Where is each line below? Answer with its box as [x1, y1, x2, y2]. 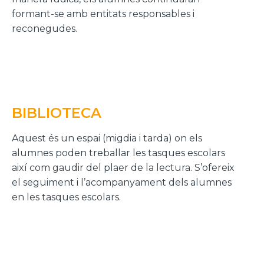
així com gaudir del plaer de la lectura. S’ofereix [12, 161, 237, 173]
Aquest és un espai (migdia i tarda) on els [12, 132, 202, 144]
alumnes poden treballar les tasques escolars [12, 147, 225, 159]
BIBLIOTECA [12, 104, 101, 121]
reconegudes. [12, 22, 77, 34]
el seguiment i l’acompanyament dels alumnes [12, 176, 232, 188]
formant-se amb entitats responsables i [12, 8, 194, 19]
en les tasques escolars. [12, 191, 121, 203]
